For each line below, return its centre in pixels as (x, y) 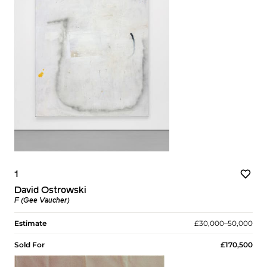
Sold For (30, 244)
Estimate (30, 223)
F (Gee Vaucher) (42, 201)
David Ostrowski (50, 190)
